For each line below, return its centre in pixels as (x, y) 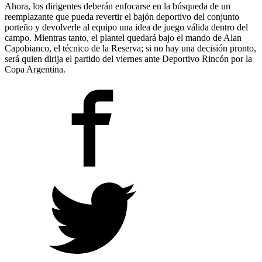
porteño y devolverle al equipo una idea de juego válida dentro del (126, 27)
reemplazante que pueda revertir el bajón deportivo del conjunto (122, 16)
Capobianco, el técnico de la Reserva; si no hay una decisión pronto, (130, 48)
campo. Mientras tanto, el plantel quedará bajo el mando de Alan (123, 37)
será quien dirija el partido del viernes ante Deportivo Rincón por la (128, 58)
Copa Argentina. (35, 69)
